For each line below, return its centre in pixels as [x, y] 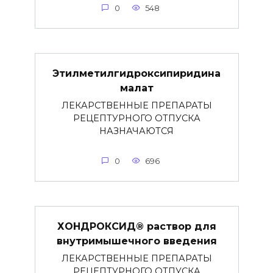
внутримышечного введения [136, 241]
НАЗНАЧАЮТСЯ [136, 131]
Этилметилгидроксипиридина [136, 73]
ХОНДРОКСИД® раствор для [136, 226]
